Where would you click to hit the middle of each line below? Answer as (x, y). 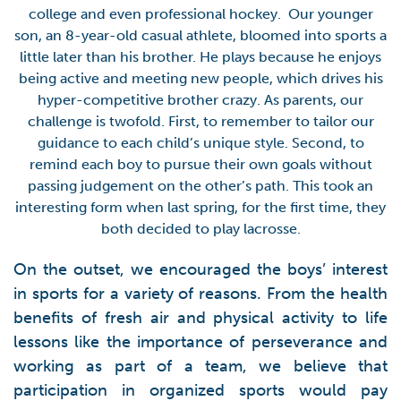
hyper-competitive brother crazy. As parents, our (200, 100)
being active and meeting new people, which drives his (200, 78)
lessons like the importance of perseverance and (200, 342)
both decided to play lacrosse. (200, 229)
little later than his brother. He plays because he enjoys (200, 57)
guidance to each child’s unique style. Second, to (200, 143)
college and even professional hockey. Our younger (200, 14)
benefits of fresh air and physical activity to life (200, 318)
